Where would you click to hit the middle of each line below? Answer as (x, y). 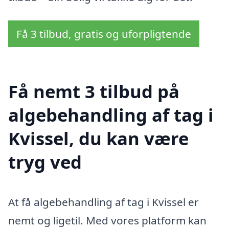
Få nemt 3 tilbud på (94, 91)
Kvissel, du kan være (98, 139)
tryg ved (45, 162)
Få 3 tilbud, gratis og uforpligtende (104, 33)
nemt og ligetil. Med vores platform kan (107, 221)
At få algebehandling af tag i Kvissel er (104, 202)
